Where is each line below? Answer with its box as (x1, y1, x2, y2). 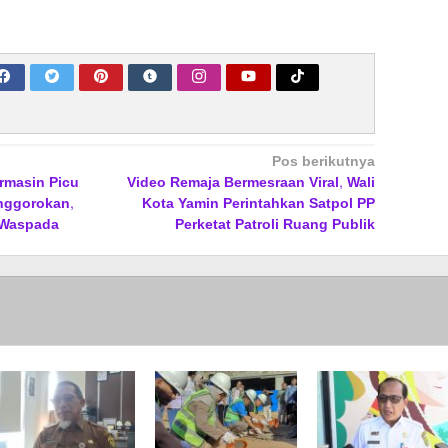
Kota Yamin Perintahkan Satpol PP (141, 190, 375, 216)
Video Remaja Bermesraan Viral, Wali (126, 169, 375, 195)
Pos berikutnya (271, 148, 375, 174)
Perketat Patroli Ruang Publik (174, 211, 375, 237)
